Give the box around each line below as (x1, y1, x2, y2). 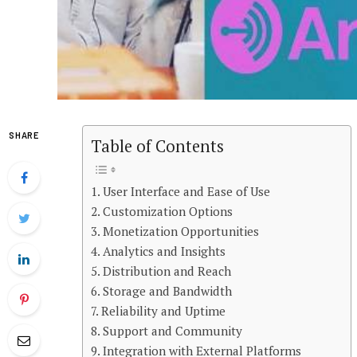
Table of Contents (91, 135, 224, 158)
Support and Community (103, 323, 243, 339)
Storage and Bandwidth (103, 283, 233, 300)
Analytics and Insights (103, 243, 226, 260)
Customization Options (103, 203, 233, 220)
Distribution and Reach (103, 263, 232, 280)
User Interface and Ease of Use (103, 183, 271, 200)
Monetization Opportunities (103, 223, 260, 240)
